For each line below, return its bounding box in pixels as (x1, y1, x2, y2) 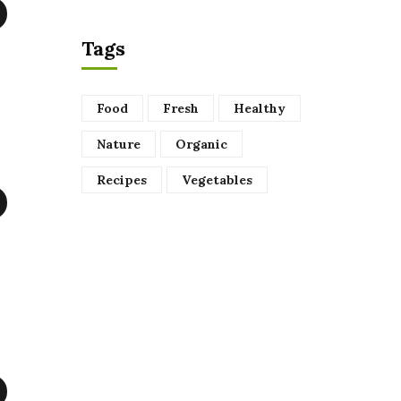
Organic (175, 135, 227, 152)
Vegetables (182, 171, 252, 188)
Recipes (97, 171, 147, 188)
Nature (97, 135, 141, 152)
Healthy (234, 99, 286, 116)
